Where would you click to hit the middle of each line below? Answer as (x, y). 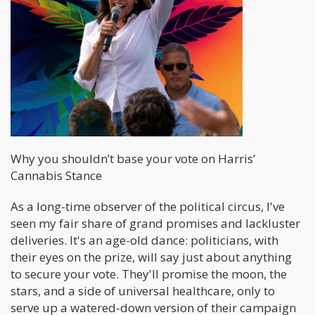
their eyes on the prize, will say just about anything (151, 257)
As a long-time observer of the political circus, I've (148, 206)
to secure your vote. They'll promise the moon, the (149, 274)
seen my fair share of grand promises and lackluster (155, 223)
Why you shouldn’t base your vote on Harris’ (133, 159)
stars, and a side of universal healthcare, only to (143, 291)
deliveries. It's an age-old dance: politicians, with (144, 240)
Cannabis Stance (56, 175)
